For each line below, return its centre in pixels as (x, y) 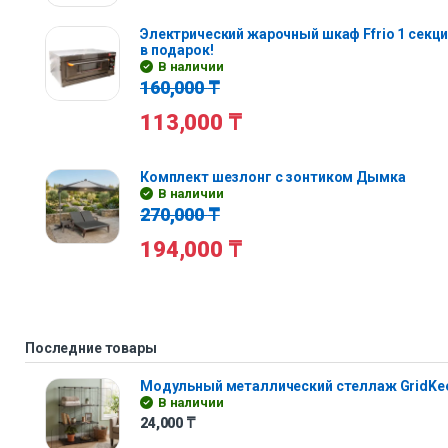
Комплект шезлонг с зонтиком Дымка (273, 176)
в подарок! (177, 49)
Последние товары (91, 348)
